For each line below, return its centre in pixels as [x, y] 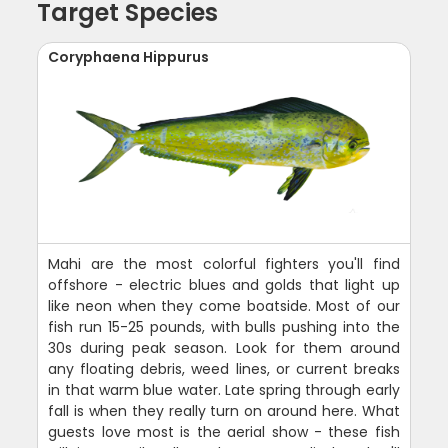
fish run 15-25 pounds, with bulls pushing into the [224, 326]
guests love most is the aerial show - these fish [224, 431]
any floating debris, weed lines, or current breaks [224, 368]
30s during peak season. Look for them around [224, 347]
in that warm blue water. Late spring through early [224, 389]
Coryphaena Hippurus [129, 56]
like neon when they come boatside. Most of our [224, 305]
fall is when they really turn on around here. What [224, 410]
